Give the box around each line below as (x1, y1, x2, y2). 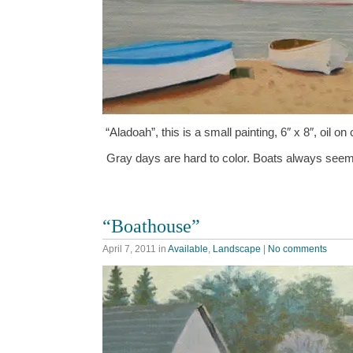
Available (168, 243, 208, 255)
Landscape (213, 243, 261, 255)
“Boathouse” (102, 214, 200, 236)
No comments (268, 243, 327, 255)
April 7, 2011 (102, 243, 156, 255)
